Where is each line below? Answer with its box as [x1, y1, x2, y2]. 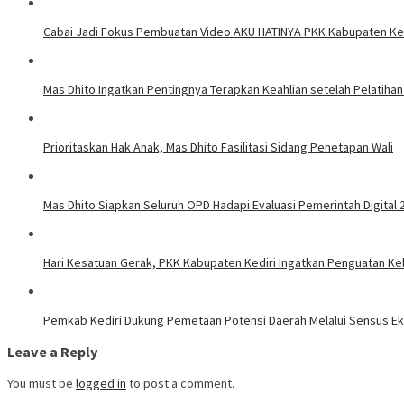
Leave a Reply [7, 343, 98, 362]
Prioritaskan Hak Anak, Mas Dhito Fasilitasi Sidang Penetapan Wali [43, 138, 393, 155]
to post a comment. [126, 375, 234, 392]
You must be [7, 375, 76, 392]
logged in [76, 375, 126, 392]
